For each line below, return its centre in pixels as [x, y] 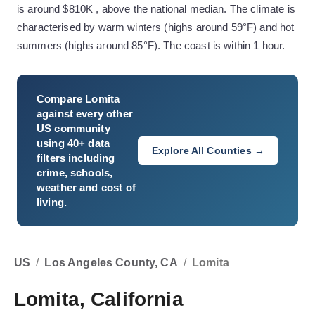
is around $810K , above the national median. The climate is [156, 9]
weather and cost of [86, 187]
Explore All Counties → [208, 150]
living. [52, 202]
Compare [61, 99]
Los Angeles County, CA [111, 263]
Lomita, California [99, 299]
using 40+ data [73, 143]
